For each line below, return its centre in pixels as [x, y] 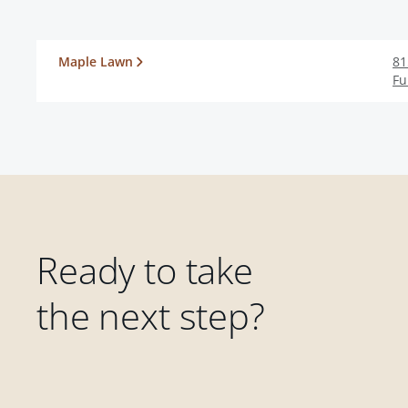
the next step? [151, 316]
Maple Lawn [96, 61]
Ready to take [145, 270]
